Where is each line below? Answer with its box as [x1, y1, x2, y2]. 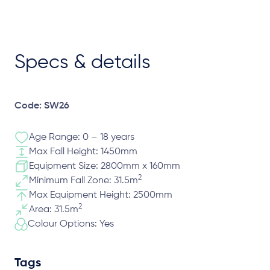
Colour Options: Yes [28, 219, 114, 229]
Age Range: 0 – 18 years [29, 133, 134, 142]
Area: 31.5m [29, 205, 78, 215]
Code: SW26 [14, 101, 69, 111]
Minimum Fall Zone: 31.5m [29, 176, 138, 186]
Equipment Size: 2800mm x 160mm [29, 162, 180, 171]
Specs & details [14, 53, 151, 72]
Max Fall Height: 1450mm [29, 147, 137, 157]
